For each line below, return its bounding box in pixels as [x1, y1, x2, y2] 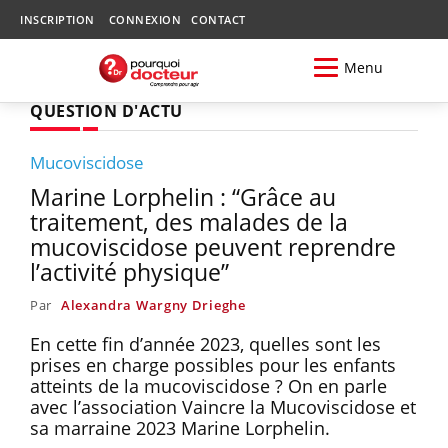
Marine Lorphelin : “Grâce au [30, 180, 336, 213]
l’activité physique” [30, 255, 229, 288]
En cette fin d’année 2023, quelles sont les [30, 331, 381, 356]
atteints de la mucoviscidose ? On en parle [30, 373, 387, 398]
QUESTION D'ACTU [30, 99, 183, 122]
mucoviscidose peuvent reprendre [30, 230, 396, 263]
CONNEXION [108, 12, 181, 27]
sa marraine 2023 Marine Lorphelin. [30, 415, 330, 440]
